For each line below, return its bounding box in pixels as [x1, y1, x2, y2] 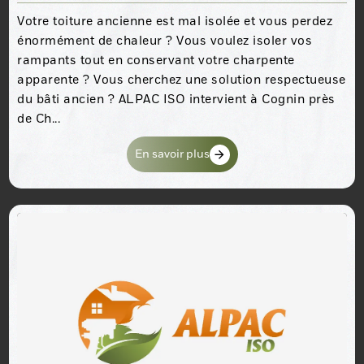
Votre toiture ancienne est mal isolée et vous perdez [17, 14, 333, 29]
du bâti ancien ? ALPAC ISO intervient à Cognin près [17, 92, 336, 107]
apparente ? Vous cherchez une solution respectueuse [17, 72, 346, 88]
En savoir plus [134, 147, 210, 162]
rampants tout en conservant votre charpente [17, 53, 295, 68]
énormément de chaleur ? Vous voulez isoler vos [17, 33, 313, 49]
